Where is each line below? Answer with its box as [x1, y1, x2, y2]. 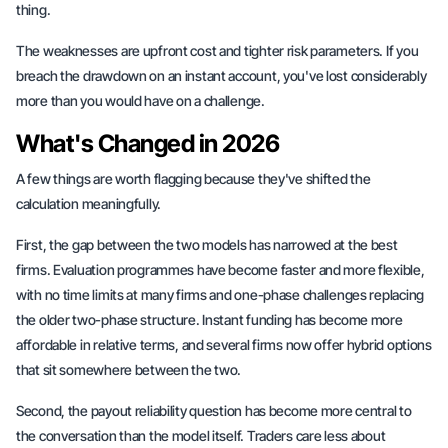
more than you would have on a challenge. [16, 92, 265, 109]
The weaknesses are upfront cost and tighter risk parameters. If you [16, 42, 419, 59]
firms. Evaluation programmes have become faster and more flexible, [16, 261, 425, 278]
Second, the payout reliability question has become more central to [16, 402, 412, 419]
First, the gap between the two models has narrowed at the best [16, 236, 398, 253]
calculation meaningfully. [16, 195, 162, 212]
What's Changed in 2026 [16, 129, 280, 158]
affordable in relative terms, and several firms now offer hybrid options [16, 336, 432, 353]
